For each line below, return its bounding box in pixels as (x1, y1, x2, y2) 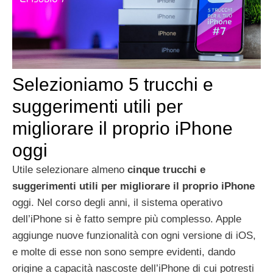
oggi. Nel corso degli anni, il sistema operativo (12, 197, 222, 209)
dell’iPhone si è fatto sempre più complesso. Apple (12, 213, 241, 225)
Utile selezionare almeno (12, 164, 127, 176)
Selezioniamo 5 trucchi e (12, 74, 213, 95)
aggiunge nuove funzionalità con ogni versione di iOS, (12, 230, 256, 242)
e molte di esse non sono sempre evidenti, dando (12, 246, 235, 258)
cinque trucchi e (127, 164, 205, 176)
